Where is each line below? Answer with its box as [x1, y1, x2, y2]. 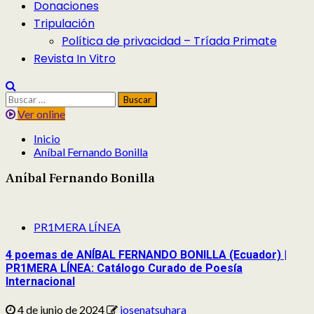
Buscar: [5, 91, 41, 104]
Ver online [18, 107, 65, 121]
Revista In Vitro [34, 50, 116, 67]
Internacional [6, 274, 75, 288]
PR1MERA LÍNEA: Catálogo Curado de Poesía [6, 261, 243, 275]
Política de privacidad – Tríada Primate [62, 33, 277, 49]
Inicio [34, 132, 60, 145]
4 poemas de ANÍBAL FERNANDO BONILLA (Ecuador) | [6, 247, 287, 261]
